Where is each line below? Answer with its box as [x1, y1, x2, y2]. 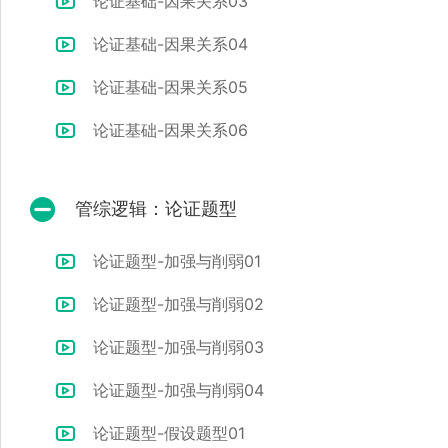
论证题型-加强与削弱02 [88, 293, 264, 314]
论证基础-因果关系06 [88, 119, 248, 140]
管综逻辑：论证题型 [75, 198, 237, 220]
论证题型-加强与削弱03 [88, 336, 264, 357]
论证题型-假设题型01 [88, 422, 245, 443]
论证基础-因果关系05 [88, 76, 248, 97]
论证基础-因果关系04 [88, 33, 248, 54]
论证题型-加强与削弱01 [88, 250, 261, 271]
